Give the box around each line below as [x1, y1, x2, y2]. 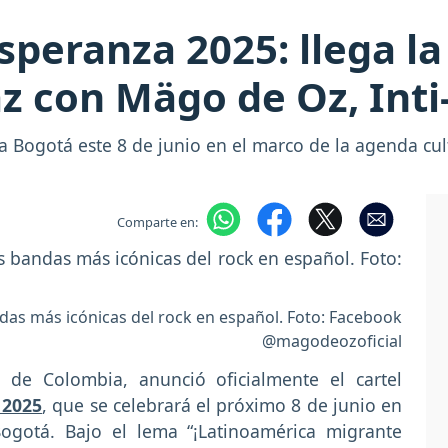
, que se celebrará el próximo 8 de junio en [42, 393, 403, 418]
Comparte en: [116, 212, 198, 231]
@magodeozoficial [262, 330, 402, 353]
